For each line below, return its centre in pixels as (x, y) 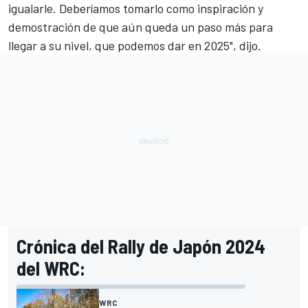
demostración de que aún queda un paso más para (141, 27)
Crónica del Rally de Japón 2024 (141, 246)
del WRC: (51, 268)
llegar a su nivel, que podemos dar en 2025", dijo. (135, 46)
